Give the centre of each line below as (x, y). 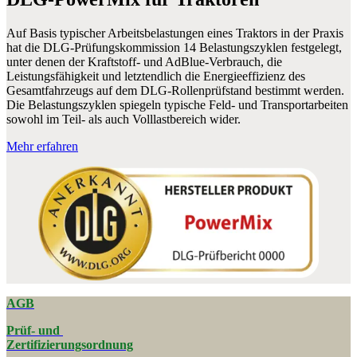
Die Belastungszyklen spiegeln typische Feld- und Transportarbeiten (177, 104)
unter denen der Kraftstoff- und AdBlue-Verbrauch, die (144, 61)
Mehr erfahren (42, 146)
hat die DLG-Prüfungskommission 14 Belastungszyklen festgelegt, (174, 47)
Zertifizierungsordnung (70, 345)
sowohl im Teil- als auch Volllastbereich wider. (124, 119)
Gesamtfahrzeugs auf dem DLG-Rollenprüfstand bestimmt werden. (175, 90)
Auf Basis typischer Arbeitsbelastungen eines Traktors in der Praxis (175, 33)
